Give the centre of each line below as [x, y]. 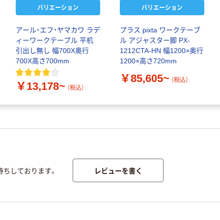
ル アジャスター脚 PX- [155, 41]
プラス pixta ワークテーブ [160, 30]
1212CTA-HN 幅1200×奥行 [162, 51]
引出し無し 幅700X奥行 [52, 51]
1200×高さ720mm [148, 61]
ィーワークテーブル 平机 [55, 41]
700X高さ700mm [42, 61]
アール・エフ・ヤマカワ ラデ [58, 30]
